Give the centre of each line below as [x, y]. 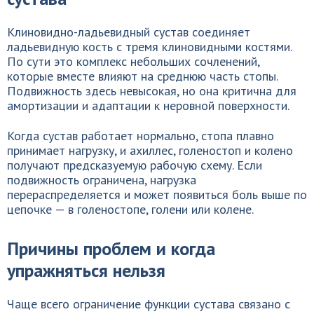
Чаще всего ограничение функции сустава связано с [149, 304]
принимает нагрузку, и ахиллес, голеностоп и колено [150, 150]
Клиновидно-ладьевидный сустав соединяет [129, 32]
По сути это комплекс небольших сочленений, [133, 61]
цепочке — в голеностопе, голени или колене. [130, 209]
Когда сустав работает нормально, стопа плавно [141, 136]
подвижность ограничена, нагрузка [102, 180]
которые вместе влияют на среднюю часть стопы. [142, 76]
